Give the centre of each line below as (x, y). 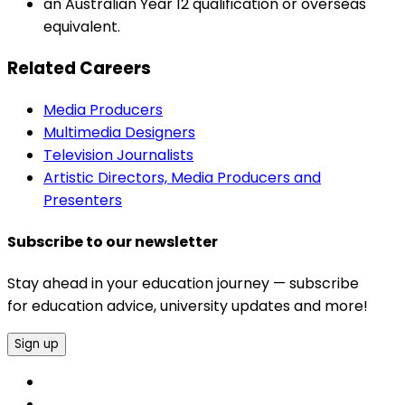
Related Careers (79, 69)
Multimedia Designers (119, 132)
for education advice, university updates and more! (188, 306)
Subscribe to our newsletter (113, 242)
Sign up (37, 344)
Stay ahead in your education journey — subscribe (183, 284)
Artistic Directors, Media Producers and (182, 177)
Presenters (83, 200)
